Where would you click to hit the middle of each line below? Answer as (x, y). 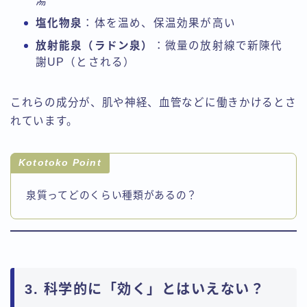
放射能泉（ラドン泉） (94, 46)
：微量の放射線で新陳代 (218, 46)
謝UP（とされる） (85, 62)
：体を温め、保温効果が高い (159, 23)
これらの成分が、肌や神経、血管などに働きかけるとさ (153, 103)
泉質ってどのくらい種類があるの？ (112, 195)
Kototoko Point (60, 163)
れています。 (44, 121)
